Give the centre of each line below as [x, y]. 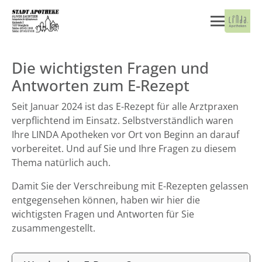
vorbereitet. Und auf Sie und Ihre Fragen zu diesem [124, 149]
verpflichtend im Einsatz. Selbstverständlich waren [123, 120]
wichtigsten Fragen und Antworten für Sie [103, 214]
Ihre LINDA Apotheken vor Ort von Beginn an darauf [125, 135]
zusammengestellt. [54, 228]
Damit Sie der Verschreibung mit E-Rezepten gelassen [130, 186]
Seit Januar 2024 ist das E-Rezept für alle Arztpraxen [125, 106]
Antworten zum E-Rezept [101, 86]
